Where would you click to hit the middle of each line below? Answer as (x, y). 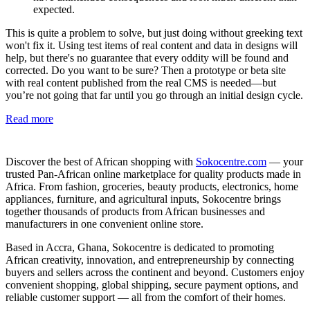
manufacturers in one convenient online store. (104, 224)
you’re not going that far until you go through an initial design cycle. (154, 95)
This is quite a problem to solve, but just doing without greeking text (154, 33)
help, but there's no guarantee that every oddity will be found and (147, 58)
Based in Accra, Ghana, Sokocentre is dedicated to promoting (140, 248)
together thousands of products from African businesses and (135, 212)
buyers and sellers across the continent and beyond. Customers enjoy (155, 273)
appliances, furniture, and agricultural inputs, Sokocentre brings (143, 199)
